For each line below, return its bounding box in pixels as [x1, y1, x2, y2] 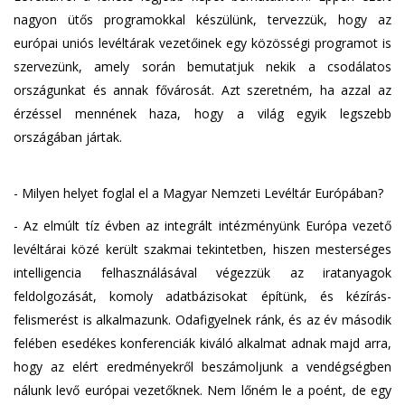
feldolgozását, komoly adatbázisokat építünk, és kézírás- [14, 287, 391, 305]
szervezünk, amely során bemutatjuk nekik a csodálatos [14, 57, 391, 75]
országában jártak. [14, 127, 122, 146]
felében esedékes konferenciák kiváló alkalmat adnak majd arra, [14, 334, 391, 352]
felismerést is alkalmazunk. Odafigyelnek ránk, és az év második [14, 310, 391, 328]
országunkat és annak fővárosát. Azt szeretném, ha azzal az [14, 80, 391, 99]
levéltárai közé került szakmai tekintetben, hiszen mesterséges [14, 240, 391, 258]
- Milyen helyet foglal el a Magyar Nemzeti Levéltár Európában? [14, 184, 383, 202]
